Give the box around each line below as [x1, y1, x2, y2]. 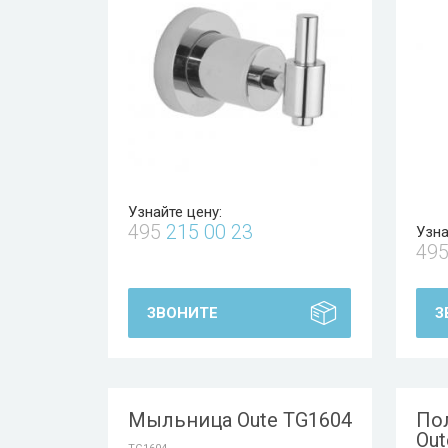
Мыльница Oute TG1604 [128, 408, 352, 432]
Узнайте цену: [128, 203, 222, 221]
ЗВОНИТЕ [147, 304, 218, 322]
